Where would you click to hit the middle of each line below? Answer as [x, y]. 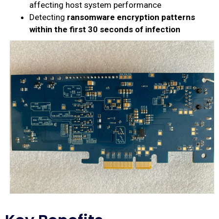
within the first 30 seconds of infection [105, 29]
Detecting [48, 17]
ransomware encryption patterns [131, 17]
